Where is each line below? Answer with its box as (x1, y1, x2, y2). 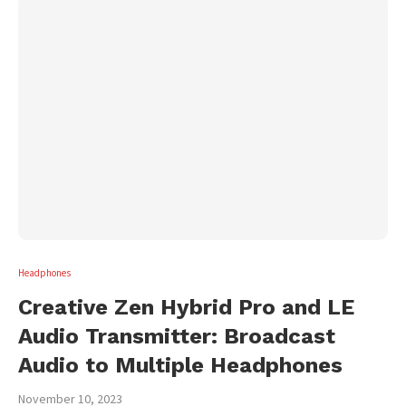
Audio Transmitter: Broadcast (18, 324, 335, 349)
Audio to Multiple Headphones (18, 353, 343, 378)
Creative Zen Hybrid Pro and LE (18, 295, 354, 320)
